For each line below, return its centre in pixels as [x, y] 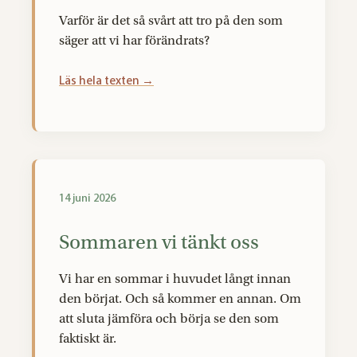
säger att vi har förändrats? [134, 40]
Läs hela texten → [106, 80]
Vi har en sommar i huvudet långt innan [175, 279]
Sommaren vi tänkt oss [159, 243]
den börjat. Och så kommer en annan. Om [180, 298]
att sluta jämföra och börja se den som [169, 318]
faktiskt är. [88, 338]
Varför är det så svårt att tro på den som [171, 20]
